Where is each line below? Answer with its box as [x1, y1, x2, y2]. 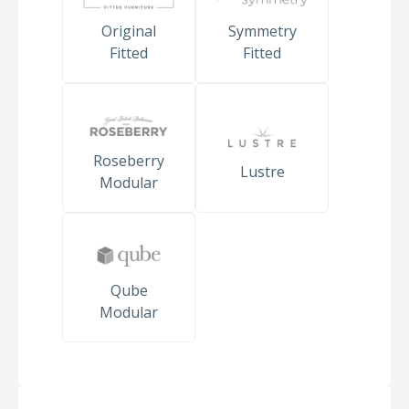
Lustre [239, 162, 285, 182]
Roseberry [93, 151, 164, 171]
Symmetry [227, 21, 297, 41]
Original [101, 21, 156, 41]
